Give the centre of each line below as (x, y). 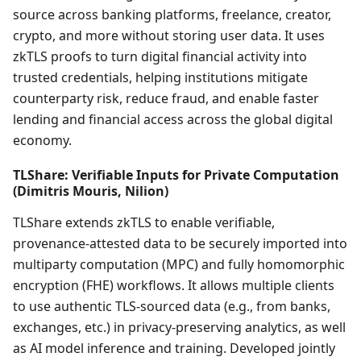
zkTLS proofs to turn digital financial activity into (160, 56)
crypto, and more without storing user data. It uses (169, 35)
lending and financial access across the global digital (173, 119)
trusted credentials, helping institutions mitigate (160, 77)
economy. (42, 140)
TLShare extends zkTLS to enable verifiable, (144, 222)
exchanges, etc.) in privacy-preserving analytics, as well (179, 327)
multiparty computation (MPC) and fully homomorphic (179, 264)
